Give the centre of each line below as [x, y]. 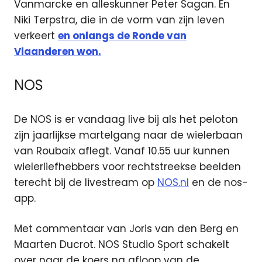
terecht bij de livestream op [86, 182]
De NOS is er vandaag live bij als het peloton [126, 119]
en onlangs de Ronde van [122, 35]
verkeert [36, 35]
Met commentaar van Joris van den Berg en [126, 229]
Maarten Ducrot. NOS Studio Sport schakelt [122, 245]
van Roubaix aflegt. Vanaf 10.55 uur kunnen [122, 151]
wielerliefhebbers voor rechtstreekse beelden [127, 166]
